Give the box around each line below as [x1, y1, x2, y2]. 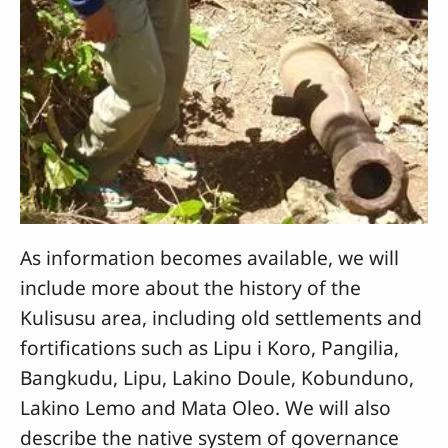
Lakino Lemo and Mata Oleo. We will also [20, 394, 391, 422]
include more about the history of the [20, 274, 361, 302]
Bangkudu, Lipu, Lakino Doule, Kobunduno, [20, 364, 414, 392]
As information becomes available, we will [20, 244, 399, 272]
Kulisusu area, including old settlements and [20, 304, 422, 332]
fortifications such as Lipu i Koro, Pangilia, [20, 334, 399, 362]
